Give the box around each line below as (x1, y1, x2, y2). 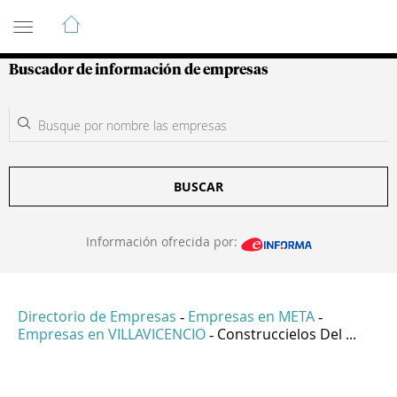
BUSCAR (174, 178, 223, 195)
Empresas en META (188, 307, 315, 327)
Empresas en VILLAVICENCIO (18, 324, 206, 345)
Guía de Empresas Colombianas (9, 6, 327, 27)
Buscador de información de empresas (9, 63, 269, 77)
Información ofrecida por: (85, 233, 241, 250)
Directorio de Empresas (18, 307, 176, 327)
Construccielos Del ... (217, 324, 356, 345)
